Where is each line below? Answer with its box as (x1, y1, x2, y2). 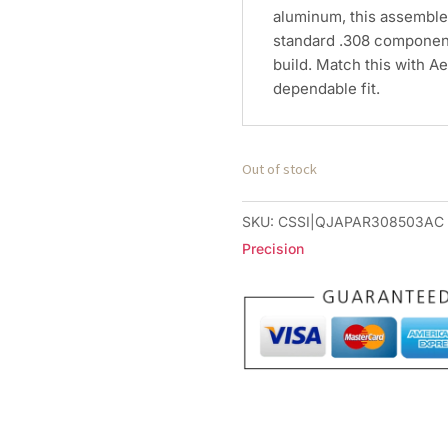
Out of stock (242, 160, 318, 178)
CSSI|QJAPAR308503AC (278, 213, 445, 231)
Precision (242, 240, 305, 258)
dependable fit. (273, 79, 381, 98)
